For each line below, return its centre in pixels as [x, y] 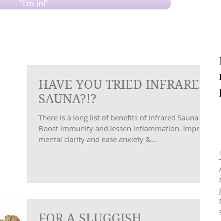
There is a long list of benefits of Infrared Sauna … [122, 117]
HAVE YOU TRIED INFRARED [123, 85]
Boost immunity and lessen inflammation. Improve [125, 128]
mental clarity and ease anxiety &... [98, 139]
